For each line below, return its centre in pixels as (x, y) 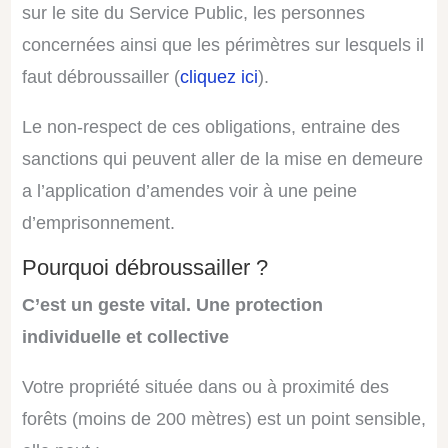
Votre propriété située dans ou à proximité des (205, 387)
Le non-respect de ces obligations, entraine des (210, 127)
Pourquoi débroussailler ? (144, 268)
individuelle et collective (125, 337)
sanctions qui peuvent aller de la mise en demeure (222, 159)
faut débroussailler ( (100, 77)
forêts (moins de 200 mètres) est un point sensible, (223, 419)
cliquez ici (218, 77)
